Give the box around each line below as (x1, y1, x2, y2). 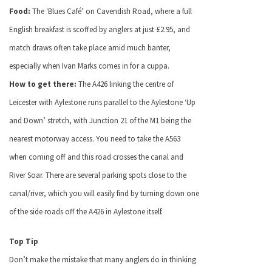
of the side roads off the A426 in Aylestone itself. (9, 206, 163, 217)
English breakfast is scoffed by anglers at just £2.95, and (9, 24, 190, 35)
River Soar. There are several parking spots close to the (9, 170, 186, 181)
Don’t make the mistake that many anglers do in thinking (9, 254, 196, 265)
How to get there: (9, 79, 76, 90)
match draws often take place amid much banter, (9, 42, 171, 53)
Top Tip (9, 236, 38, 247)
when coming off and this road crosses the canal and (9, 152, 183, 163)
